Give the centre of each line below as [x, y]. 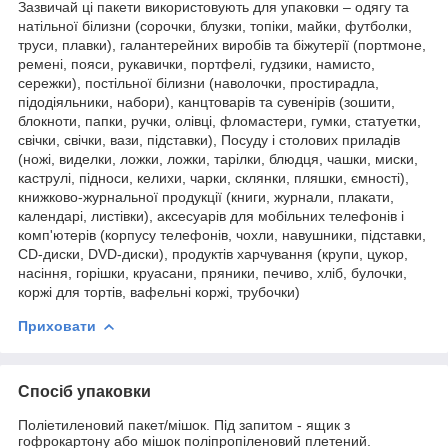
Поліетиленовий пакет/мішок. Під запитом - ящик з [184, 424]
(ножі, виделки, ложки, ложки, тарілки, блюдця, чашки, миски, [218, 158]
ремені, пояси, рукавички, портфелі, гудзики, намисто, [196, 63]
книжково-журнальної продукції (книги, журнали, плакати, [206, 196]
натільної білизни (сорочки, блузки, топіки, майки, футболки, [215, 25]
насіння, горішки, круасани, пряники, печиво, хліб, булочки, [212, 272]
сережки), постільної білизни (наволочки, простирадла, [198, 82]
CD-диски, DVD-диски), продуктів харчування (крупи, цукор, [213, 253]
